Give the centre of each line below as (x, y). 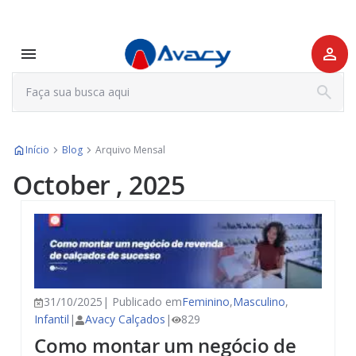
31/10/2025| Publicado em (113, 302)
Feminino (206, 302)
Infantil (52, 319)
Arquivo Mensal (130, 150)
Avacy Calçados (125, 319)
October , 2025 (99, 185)
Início (37, 150)
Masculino (259, 302)
